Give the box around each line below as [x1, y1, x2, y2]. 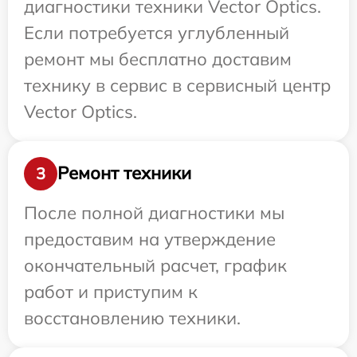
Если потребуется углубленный [24, 21, 289, 44]
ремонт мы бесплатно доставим [24, 47, 292, 70]
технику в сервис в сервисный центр [24, 73, 331, 96]
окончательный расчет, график [24, 253, 287, 277]
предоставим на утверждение [24, 227, 276, 250]
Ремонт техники [57, 162, 191, 185]
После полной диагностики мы [24, 201, 284, 224]
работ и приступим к [24, 280, 198, 303]
